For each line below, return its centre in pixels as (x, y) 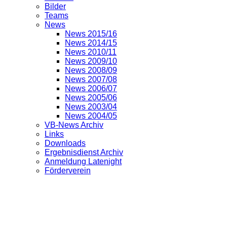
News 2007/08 (91, 79)
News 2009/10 (91, 61)
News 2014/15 (91, 43)
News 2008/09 (91, 70)
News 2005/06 (91, 97)
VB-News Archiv (74, 125)
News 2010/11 (91, 52)
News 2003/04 (91, 106)
